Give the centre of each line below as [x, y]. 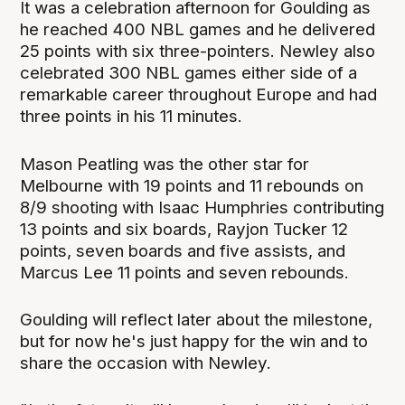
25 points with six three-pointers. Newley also [198, 52]
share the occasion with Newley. [146, 363]
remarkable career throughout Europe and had [199, 95]
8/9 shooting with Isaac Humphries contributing [202, 207]
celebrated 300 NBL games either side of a [189, 73]
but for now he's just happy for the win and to [194, 341]
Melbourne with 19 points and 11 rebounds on [192, 185]
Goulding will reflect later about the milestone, [197, 319]
